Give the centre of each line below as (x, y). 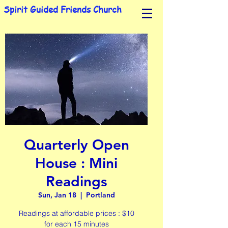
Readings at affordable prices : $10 (76, 213)
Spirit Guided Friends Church (62, 9)
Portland (100, 195)
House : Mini (76, 163)
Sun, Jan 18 (57, 195)
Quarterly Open (76, 145)
